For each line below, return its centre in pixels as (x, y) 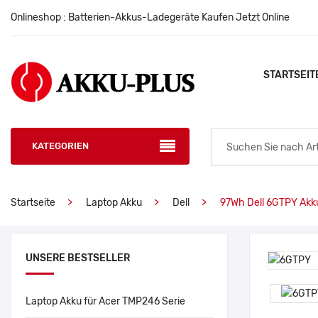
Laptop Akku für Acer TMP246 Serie (105, 301)
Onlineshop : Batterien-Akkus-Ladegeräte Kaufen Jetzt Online (150, 17)
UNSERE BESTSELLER (78, 258)
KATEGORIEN (60, 146)
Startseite (33, 203)
